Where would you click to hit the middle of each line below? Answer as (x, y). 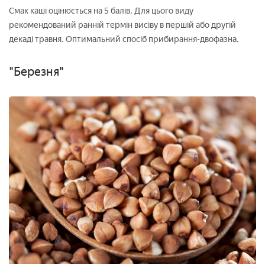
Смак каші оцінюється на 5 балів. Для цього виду (101, 11)
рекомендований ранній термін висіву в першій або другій (122, 25)
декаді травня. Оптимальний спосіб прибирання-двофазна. (124, 39)
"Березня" (36, 71)
